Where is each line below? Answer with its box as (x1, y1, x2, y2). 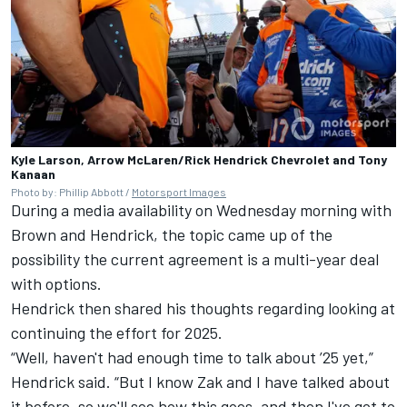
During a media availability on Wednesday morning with (11, 200, 392, 221)
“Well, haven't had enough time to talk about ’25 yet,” (11, 347, 373, 368)
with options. (11, 273, 102, 294)
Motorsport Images (132, 185, 226, 199)
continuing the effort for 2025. (11, 323, 223, 343)
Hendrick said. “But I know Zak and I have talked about (11, 372, 390, 392)
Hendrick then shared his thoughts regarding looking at (11, 298, 395, 319)
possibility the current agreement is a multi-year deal (11, 249, 379, 270)
